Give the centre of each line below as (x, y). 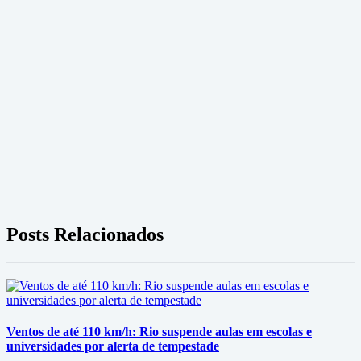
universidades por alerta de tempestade (113, 346)
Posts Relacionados (85, 234)
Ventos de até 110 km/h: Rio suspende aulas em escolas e (159, 332)
